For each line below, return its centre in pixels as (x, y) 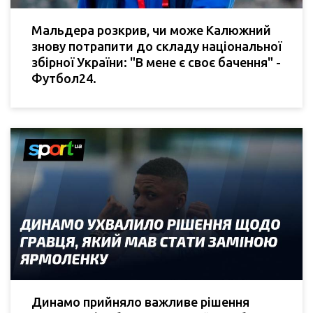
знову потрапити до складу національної (156, 46)
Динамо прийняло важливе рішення (140, 301)
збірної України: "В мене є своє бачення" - (156, 62)
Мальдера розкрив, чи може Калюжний (151, 30)
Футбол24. (64, 78)
